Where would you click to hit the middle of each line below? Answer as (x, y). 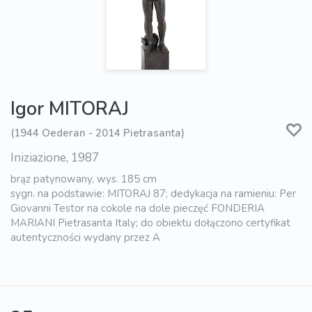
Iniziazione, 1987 (55, 157)
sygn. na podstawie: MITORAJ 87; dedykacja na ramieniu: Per (153, 193)
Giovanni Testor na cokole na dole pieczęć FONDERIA (138, 208)
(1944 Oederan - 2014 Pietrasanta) (97, 133)
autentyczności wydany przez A (85, 237)
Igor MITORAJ (70, 109)
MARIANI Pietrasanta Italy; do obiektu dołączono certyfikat (150, 223)
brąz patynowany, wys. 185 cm (84, 179)
